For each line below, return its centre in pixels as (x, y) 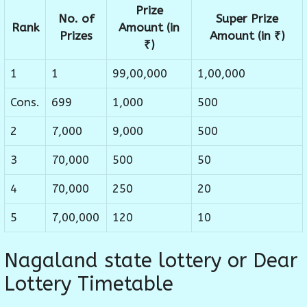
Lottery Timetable (89, 284)
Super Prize (247, 18)
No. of (76, 18)
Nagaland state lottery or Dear (151, 261)
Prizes (76, 35)
